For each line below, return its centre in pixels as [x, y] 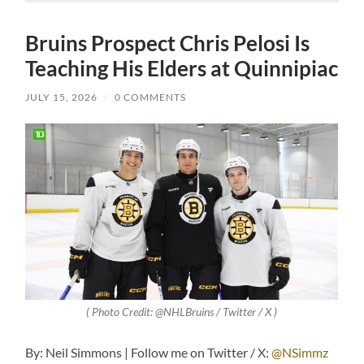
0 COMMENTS [151, 97]
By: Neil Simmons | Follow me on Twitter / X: [147, 353]
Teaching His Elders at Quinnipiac [182, 69]
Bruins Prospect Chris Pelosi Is [168, 43]
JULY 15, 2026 [62, 97]
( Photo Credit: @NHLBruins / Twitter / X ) [182, 312]
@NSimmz [299, 353]
